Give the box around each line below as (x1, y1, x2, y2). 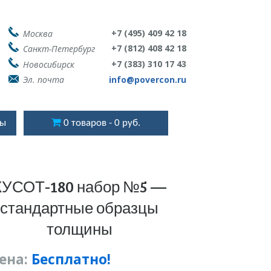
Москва (22, 27, 53, 39)
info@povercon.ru (108, 73, 186, 85)
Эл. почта (22, 73, 64, 85)
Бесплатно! (31, 250, 111, 269)
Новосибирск (22, 58, 74, 70)
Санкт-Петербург (22, 43, 95, 55)
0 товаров (63, 117, 106, 128)
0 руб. (114, 117, 141, 128)
